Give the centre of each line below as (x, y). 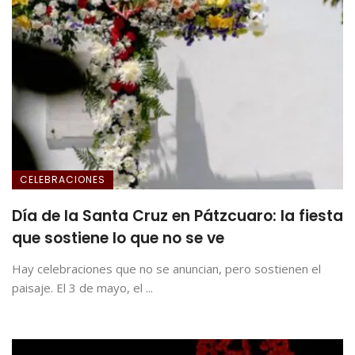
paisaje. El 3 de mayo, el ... (82, 287)
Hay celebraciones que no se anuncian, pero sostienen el (166, 268)
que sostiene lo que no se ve (118, 238)
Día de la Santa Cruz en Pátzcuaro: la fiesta (177, 216)
